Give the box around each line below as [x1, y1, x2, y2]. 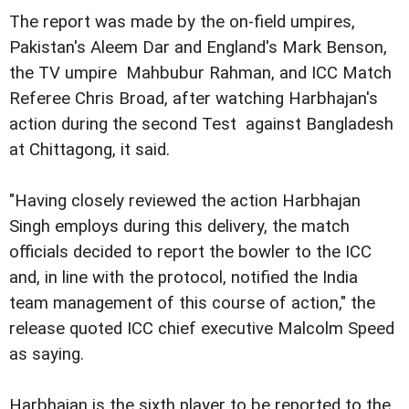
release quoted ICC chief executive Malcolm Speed [9, 319, 394, 340]
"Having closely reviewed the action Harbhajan [9, 191, 361, 212]
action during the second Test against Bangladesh [9, 114, 393, 135]
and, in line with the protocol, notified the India [9, 267, 358, 288]
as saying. [9, 344, 84, 365]
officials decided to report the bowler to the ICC [9, 242, 372, 263]
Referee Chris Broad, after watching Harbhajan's [9, 89, 378, 110]
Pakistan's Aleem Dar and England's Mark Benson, [9, 37, 387, 58]
